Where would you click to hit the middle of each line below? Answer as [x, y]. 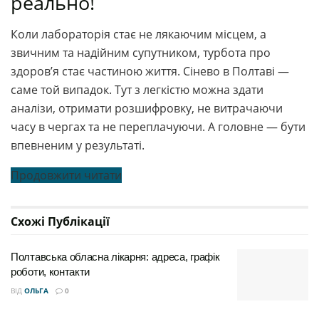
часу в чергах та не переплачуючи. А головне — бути [158, 127]
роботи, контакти [51, 272]
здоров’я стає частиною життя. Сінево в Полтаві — [150, 72]
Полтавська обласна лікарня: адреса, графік [115, 257]
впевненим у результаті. [78, 146]
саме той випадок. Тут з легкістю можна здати [137, 90]
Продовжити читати [66, 176]
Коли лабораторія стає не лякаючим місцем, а [138, 35]
